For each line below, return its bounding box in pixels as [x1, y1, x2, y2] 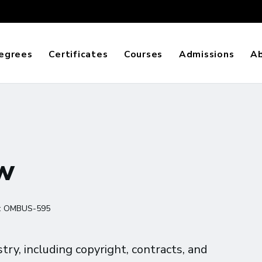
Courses [123, 48, 163, 61]
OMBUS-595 [4, 203, 50, 214]
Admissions [178, 48, 235, 61]
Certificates [49, 48, 108, 61]
